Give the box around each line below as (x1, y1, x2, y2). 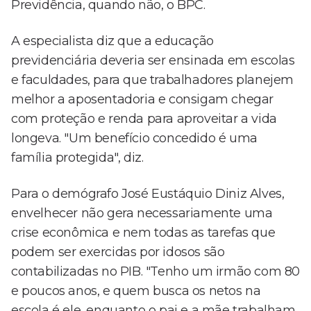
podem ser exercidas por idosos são (11, 244, 225, 260)
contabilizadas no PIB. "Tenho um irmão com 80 (11, 264, 301, 280)
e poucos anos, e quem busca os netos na (11, 283, 261, 299)
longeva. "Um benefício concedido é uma (11, 131, 258, 146)
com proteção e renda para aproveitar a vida (11, 111, 277, 127)
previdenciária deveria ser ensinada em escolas (11, 53, 295, 69)
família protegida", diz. (11, 150, 144, 166)
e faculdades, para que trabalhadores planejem (11, 72, 294, 88)
